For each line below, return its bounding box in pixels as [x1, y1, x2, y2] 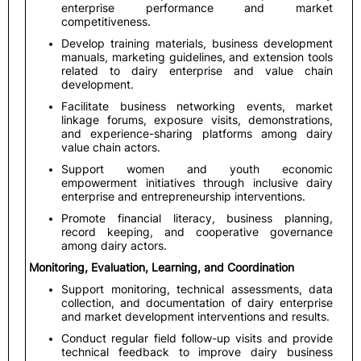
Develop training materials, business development [61, 36, 333, 50]
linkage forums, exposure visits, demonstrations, [61, 113, 333, 127]
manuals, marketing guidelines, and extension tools [61, 50, 333, 64]
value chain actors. [61, 140, 160, 154]
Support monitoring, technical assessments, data [61, 282, 333, 296]
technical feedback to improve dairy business [61, 345, 333, 359]
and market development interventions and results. [61, 309, 330, 323]
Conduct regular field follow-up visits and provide [61, 331, 333, 345]
